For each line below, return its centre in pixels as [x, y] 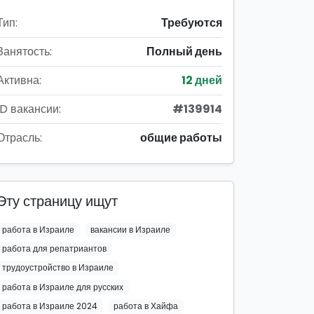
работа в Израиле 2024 [49, 306]
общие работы [181, 138]
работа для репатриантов [54, 249]
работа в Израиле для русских [62, 287]
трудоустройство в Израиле [57, 268]
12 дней [202, 80]
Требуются [192, 23]
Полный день [184, 52]
